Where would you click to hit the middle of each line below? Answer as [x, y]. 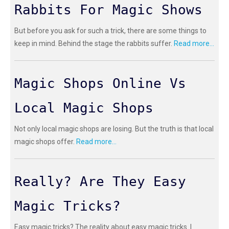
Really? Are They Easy [100, 182]
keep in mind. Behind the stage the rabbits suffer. [94, 44]
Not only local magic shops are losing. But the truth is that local [114, 129]
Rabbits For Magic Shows [108, 10]
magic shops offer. [45, 142]
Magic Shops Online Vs [100, 84]
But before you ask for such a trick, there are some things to [110, 31]
